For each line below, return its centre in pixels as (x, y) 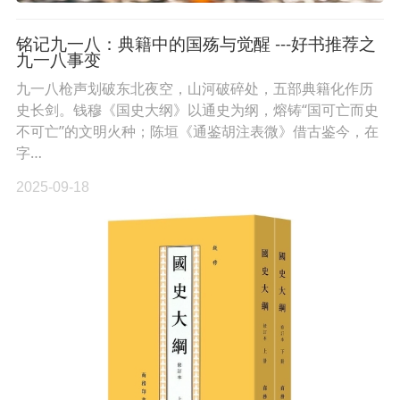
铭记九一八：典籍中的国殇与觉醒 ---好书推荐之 (196, 43)
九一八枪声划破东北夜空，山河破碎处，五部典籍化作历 (194, 88)
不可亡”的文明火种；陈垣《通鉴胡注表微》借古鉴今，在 (197, 131)
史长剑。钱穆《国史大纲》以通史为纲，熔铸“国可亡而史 (197, 110)
